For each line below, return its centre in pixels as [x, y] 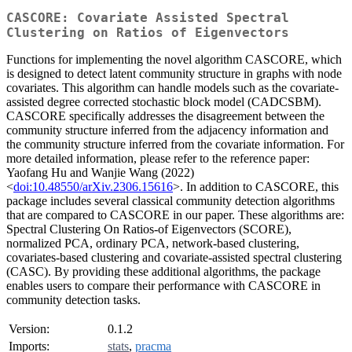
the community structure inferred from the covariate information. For [175, 145]
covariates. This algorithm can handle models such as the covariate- [172, 88]
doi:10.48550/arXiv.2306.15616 [93, 187]
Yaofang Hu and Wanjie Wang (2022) [100, 173]
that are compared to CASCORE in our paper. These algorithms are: [175, 215]
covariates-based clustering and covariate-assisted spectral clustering [174, 258]
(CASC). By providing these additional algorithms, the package [163, 272]
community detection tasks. [73, 300]
